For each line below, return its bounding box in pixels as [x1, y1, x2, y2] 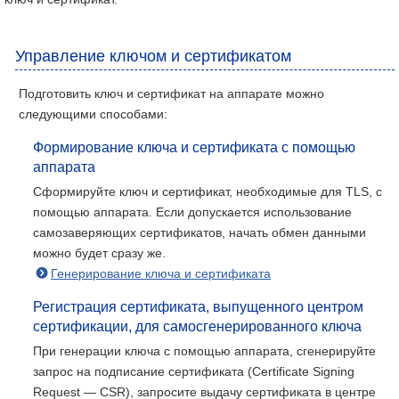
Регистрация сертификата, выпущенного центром [33, 299, 363, 314]
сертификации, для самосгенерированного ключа [33, 319, 362, 334]
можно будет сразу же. [33, 246, 166, 260]
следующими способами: [19, 107, 167, 121]
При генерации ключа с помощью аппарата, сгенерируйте [33, 344, 376, 358]
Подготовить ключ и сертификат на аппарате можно [19, 86, 324, 101]
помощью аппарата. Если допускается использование [33, 205, 352, 219]
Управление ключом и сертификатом [15, 47, 291, 65]
